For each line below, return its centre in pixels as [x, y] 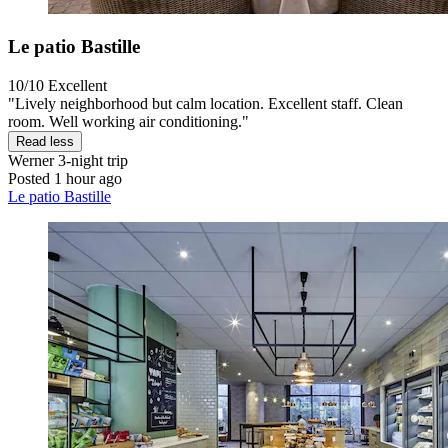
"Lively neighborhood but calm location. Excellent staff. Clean [205, 104]
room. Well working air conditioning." [128, 122]
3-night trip [91, 161]
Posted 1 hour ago [65, 179]
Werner [31, 161]
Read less [45, 142]
